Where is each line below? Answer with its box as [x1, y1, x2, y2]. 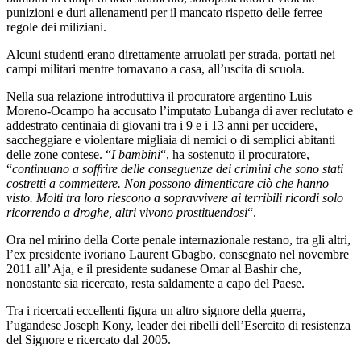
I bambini [111, 147, 160, 161]
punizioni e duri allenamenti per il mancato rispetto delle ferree [6, 5, 322, 19]
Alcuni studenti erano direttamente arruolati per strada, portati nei [6, 47, 335, 61]
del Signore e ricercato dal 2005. [6, 332, 171, 346]
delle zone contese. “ [6, 147, 111, 161]
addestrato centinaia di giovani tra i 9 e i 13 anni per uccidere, [6, 118, 317, 132]
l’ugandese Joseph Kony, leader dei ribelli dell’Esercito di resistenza [6, 317, 351, 332]
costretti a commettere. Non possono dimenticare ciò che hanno [6, 176, 329, 190]
